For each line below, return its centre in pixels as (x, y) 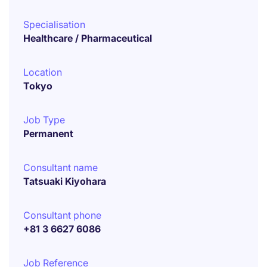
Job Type (44, 120)
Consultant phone (62, 215)
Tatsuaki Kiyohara (65, 181)
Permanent (48, 133)
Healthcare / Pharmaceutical (88, 38)
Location (43, 72)
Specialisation (54, 24)
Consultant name (60, 167)
